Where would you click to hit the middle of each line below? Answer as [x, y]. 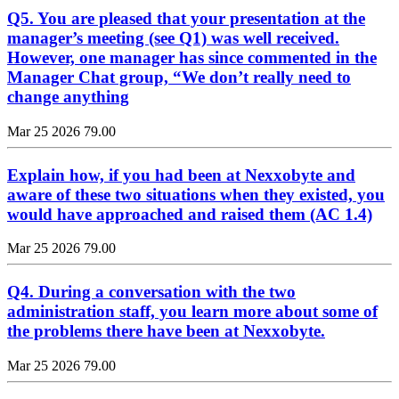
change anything [68, 97]
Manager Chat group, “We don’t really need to [179, 77]
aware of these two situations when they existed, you [196, 194]
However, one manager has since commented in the [192, 58]
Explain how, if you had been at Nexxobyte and [181, 175]
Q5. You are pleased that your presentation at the [186, 19]
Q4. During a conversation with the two [151, 292]
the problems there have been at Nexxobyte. [166, 331]
